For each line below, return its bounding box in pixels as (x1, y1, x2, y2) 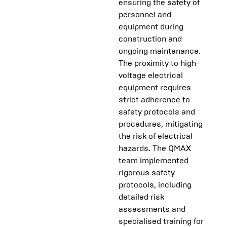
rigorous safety (119, 168, 175, 178)
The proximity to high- (119, 58, 200, 68)
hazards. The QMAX (119, 143, 191, 154)
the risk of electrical (119, 131, 193, 141)
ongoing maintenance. (119, 46, 201, 56)
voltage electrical (119, 70, 183, 81)
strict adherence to (119, 95, 190, 105)
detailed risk (119, 192, 164, 202)
